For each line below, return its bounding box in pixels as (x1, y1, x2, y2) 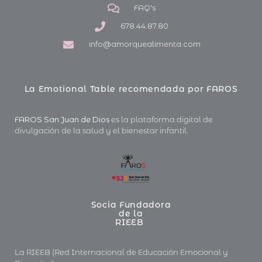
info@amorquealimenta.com (88, 39, 201, 49)
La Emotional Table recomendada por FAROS (24, 84, 238, 95)
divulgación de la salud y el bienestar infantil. (15, 125, 188, 135)
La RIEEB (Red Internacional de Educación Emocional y (15, 247, 228, 257)
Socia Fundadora (91, 199, 171, 210)
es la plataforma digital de (111, 114, 213, 124)
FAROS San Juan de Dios (15, 114, 111, 124)
